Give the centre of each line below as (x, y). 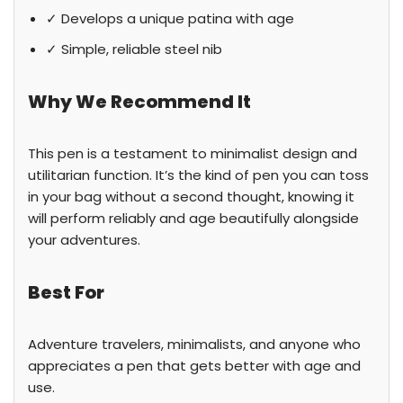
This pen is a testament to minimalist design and (193, 153)
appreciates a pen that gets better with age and (194, 366)
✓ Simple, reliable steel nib (134, 49)
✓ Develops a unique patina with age (170, 18)
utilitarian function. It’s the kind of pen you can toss (198, 175)
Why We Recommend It (139, 102)
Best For (66, 292)
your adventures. (84, 240)
